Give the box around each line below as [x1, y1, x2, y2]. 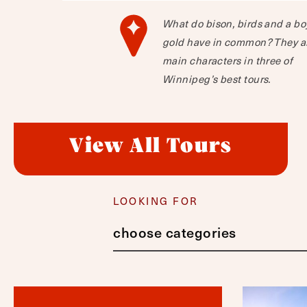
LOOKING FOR [113, 193, 199, 208]
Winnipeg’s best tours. [162, 71, 271, 86]
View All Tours [69, 136, 233, 157]
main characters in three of [162, 53, 293, 68]
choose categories [113, 221, 236, 243]
